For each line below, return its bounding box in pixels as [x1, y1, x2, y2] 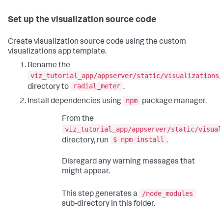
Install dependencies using [27, 97, 123, 106]
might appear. [62, 168, 110, 176]
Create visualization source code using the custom [8, 38, 186, 47]
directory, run [62, 137, 110, 145]
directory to [27, 83, 70, 91]
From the [62, 115, 94, 123]
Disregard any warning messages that [62, 158, 195, 166]
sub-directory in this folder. [62, 200, 155, 208]
